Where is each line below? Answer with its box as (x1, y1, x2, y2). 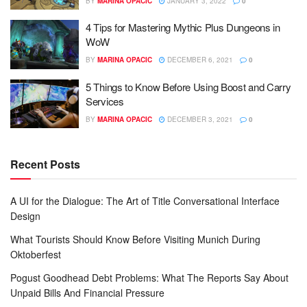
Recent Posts (10, 156, 80, 172)
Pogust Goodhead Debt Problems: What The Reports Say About (10, 271, 288, 284)
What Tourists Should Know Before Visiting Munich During (10, 232, 260, 246)
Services (86, 93, 124, 108)
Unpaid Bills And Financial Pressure (10, 286, 164, 299)
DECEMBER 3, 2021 (165, 114, 233, 124)
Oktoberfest (10, 247, 61, 261)
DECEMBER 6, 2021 (165, 55, 233, 64)
